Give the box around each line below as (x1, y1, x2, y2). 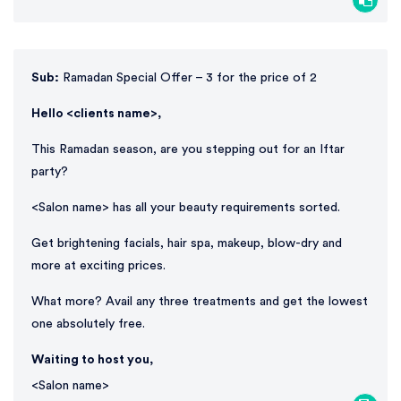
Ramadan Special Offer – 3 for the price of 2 (59, 71, 317, 84)
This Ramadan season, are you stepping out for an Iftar (31, 142, 345, 156)
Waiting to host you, (31, 353, 153, 366)
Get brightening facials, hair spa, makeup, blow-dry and (31, 236, 342, 250)
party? (31, 165, 68, 178)
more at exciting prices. (31, 259, 166, 272)
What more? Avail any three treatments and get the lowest (31, 294, 368, 308)
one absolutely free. (31, 317, 145, 330)
